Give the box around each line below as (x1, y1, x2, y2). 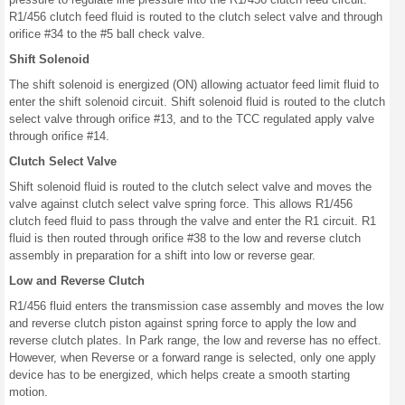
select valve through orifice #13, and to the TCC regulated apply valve (9, 112, 374, 126)
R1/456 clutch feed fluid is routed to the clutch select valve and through (9, 10, 382, 24)
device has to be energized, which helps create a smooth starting (9, 368, 350, 381)
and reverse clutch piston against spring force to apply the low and (9, 316, 356, 330)
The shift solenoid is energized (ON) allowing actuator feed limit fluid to (9, 78, 379, 91)
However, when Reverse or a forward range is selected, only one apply (9, 351, 376, 364)
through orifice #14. (9, 129, 109, 143)
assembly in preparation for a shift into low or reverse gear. (9, 249, 316, 262)
